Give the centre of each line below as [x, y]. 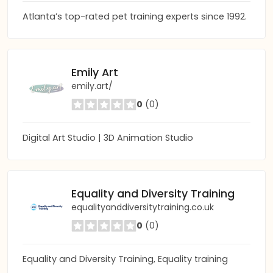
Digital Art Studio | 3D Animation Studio [108, 138]
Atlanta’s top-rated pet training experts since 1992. [135, 16]
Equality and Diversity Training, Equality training [125, 259]
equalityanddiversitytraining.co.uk [143, 207]
